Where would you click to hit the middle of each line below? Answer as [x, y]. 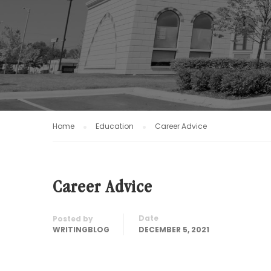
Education [115, 126]
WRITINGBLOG [81, 230]
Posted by [73, 219]
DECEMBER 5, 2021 [174, 230]
